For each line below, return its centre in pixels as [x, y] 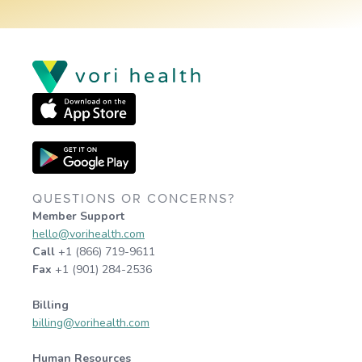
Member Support [78, 217]
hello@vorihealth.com [88, 234]
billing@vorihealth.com [91, 323]
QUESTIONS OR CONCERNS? [134, 199]
